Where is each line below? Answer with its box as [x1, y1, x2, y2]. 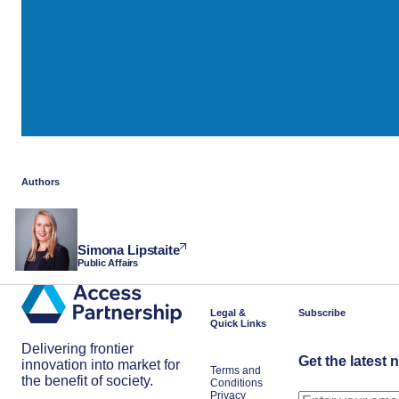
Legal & [210, 307, 246, 318]
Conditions [210, 377, 263, 389]
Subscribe [298, 307, 346, 318]
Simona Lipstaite [77, 241, 180, 257]
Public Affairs [77, 256, 138, 268]
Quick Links [210, 318, 266, 329]
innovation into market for [21, 357, 180, 373]
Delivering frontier [21, 341, 134, 357]
